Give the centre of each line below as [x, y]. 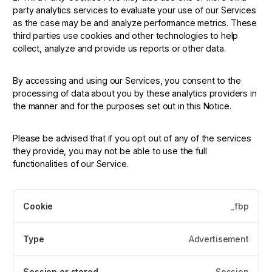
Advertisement [219, 239]
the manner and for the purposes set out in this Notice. [122, 106]
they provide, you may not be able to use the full [110, 151]
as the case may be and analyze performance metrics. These [135, 22]
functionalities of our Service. [71, 163]
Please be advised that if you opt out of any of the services [132, 138]
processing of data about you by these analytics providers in [135, 93]
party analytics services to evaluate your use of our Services [134, 10]
